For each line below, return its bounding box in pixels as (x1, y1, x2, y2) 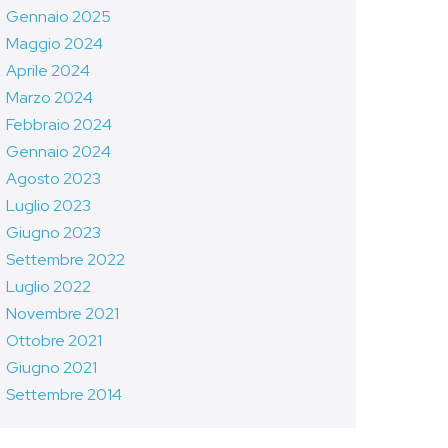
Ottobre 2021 (5, 330, 102, 351)
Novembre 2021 (5, 303, 119, 324)
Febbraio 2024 (5, 114, 112, 135)
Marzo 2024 (5, 87, 93, 108)
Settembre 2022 (5, 249, 125, 270)
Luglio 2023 (5, 195, 91, 216)
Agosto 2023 (5, 168, 101, 189)
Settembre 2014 (5, 384, 122, 405)
